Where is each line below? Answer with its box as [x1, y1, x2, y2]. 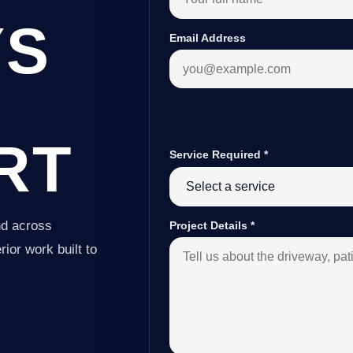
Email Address [169, 31, 247, 44]
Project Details [169, 219, 251, 232]
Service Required [169, 148, 265, 162]
